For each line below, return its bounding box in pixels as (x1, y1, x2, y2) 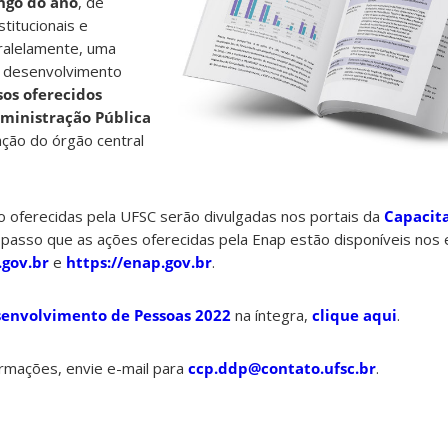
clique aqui (312, 305, 397, 326)
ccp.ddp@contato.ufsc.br (188, 358, 376, 379)
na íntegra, (231, 305, 312, 326)
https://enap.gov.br (66, 252, 212, 273)
